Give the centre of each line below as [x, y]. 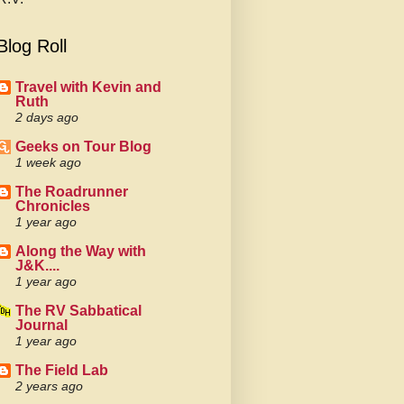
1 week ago [48, 162]
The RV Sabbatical [78, 311]
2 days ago [47, 117]
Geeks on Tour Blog [83, 147]
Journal [41, 325]
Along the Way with [81, 251]
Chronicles [53, 206]
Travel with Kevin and [88, 87]
